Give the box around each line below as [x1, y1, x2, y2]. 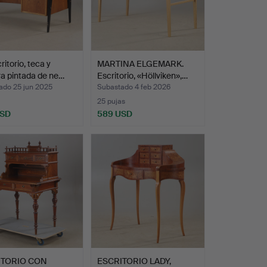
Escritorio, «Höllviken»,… [97, 70, 188, 82]
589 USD [97, 108, 132, 120]
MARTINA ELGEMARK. [97, 58, 184, 70]
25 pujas [97, 97, 125, 107]
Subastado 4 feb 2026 [97, 82, 170, 92]
